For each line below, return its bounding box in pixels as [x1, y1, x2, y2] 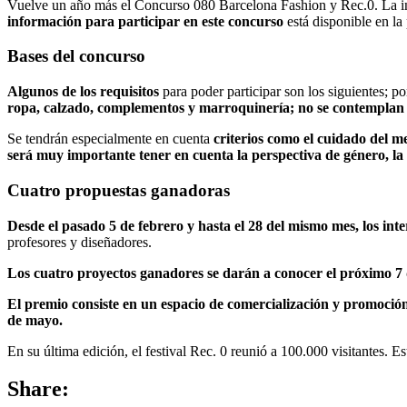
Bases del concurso [7, 46, 145, 66]
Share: [7, 377, 69, 402]
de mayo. [7, 312, 63, 328]
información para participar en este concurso [7, 13, 283, 29]
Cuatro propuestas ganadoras [7, 180, 230, 200]
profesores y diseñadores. [7, 233, 152, 250]
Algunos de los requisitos [7, 84, 159, 100]
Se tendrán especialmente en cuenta [7, 131, 213, 147]
